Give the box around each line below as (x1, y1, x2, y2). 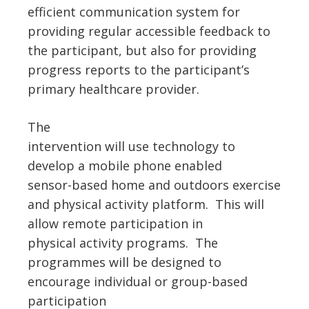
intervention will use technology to (28, 138, 235, 154)
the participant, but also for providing (28, 42, 257, 59)
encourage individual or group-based (28, 273, 248, 290)
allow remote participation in (28, 215, 203, 232)
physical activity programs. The (28, 235, 218, 251)
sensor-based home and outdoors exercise (28, 177, 281, 193)
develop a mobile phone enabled (28, 157, 222, 174)
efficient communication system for (28, 3, 240, 20)
